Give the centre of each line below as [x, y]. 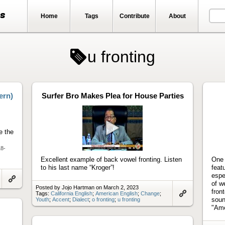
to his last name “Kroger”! [78, 167]
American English [117, 193]
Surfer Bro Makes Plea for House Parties [113, 95]
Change [150, 193]
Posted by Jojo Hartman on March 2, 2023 [87, 187]
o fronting [103, 199]
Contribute [134, 16]
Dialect [81, 199]
